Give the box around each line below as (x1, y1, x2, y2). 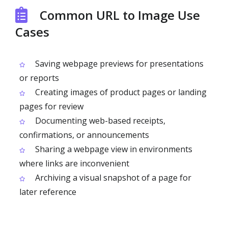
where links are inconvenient (19, 157, 129, 169)
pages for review (19, 100, 83, 112)
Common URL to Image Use (40, 6, 200, 23)
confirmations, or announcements (19, 129, 149, 140)
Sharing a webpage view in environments (33, 143, 192, 155)
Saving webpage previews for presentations (33, 58, 204, 69)
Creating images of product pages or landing (33, 86, 207, 98)
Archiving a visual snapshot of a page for (33, 172, 191, 183)
